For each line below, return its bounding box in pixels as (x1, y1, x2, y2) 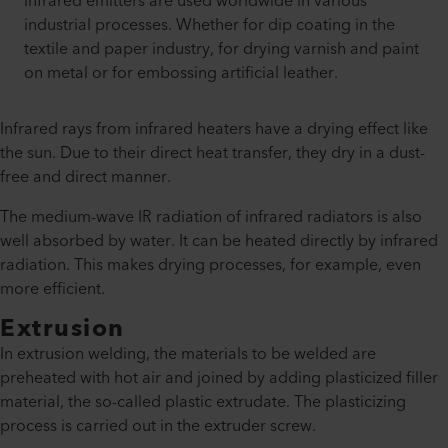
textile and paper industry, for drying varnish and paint (24, 35, 419, 64)
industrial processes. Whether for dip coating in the (24, 11, 395, 40)
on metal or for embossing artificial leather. (24, 59, 338, 88)
